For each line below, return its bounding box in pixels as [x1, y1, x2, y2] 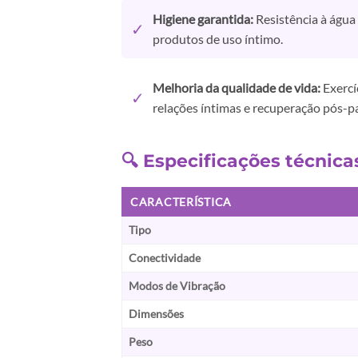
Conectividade [129, 251, 201, 265]
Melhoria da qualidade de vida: [153, 80, 320, 96]
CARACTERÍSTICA [130, 195, 233, 209]
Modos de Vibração [129, 279, 225, 293]
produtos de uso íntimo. [153, 31, 283, 47]
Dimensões [129, 307, 184, 321]
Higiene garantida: [153, 11, 253, 27]
